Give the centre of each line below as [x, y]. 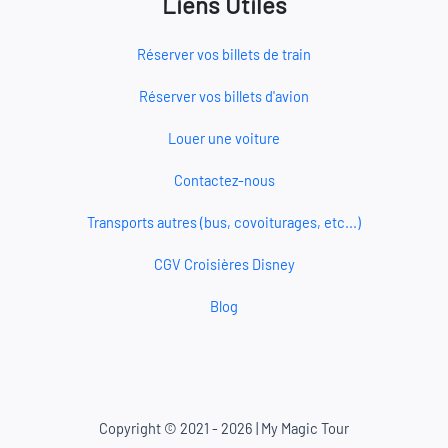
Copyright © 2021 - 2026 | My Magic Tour [224, 428]
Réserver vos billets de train [224, 54]
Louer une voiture [224, 138]
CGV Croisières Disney [224, 264]
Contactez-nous [224, 180]
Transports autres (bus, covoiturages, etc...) [224, 222]
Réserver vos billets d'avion [224, 96]
